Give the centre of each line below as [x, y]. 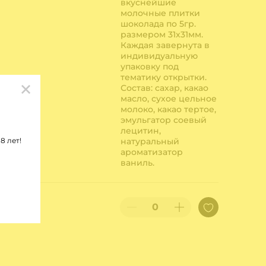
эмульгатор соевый [163, 120]
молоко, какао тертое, [168, 110]
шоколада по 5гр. [158, 24]
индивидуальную [159, 56]
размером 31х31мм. [161, 35]
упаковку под [149, 67]
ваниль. [137, 163]
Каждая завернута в [165, 45]
